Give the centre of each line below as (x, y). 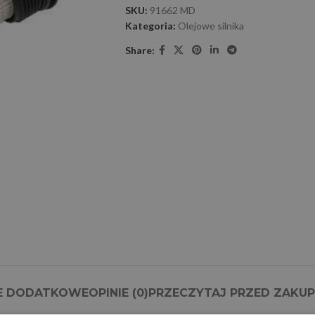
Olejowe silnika (211, 26)
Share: (140, 50)
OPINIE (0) (118, 292)
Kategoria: (150, 26)
